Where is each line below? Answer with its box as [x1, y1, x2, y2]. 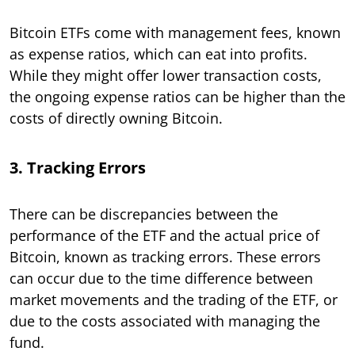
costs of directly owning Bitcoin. [10, 108, 223, 128]
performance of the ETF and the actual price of [10, 225, 319, 245]
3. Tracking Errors [10, 156, 146, 178]
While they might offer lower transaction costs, [10, 65, 322, 85]
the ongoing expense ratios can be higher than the [10, 86, 345, 106]
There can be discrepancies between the [10, 204, 278, 223]
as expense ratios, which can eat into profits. [10, 44, 307, 63]
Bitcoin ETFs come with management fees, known [10, 22, 341, 42]
